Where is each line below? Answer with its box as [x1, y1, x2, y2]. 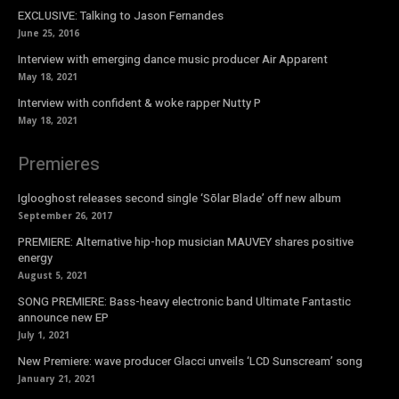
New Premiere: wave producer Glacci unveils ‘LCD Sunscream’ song [18, 353, 362, 370]
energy [18, 249, 53, 267]
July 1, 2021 [18, 329, 69, 342]
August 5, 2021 [18, 269, 87, 282]
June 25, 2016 [18, 27, 79, 40]
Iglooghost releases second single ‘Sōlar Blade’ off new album [18, 190, 341, 208]
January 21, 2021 [18, 372, 95, 386]
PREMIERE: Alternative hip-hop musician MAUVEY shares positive [18, 233, 354, 251]
